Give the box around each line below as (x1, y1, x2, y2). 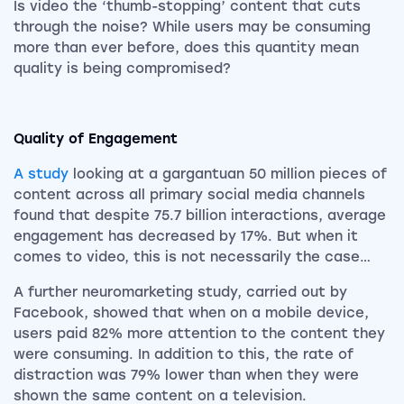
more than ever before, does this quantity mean (14, 40, 359, 57)
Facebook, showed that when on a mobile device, (14, 305, 369, 322)
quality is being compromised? (14, 60, 231, 78)
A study (14, 166, 69, 183)
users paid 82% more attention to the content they (14, 326, 385, 343)
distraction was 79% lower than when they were (14, 367, 359, 384)
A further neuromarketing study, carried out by (14, 284, 347, 301)
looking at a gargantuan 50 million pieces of (69, 166, 387, 183)
